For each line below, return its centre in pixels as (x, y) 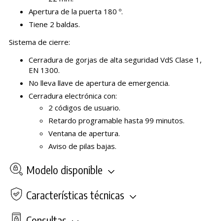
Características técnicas (75, 195)
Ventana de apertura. (85, 133)
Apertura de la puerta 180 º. (76, 12)
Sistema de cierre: (40, 42)
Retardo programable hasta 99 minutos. (116, 121)
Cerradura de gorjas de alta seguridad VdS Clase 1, (115, 60)
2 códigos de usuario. (84, 108)
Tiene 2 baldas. (54, 24)
